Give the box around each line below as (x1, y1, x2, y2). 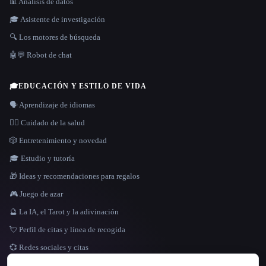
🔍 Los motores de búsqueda (9, 32, 100, 42)
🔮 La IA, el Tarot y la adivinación (9, 207, 119, 216)
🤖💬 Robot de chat (9, 50, 72, 59)
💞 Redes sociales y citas (9, 242, 88, 252)
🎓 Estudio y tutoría (9, 153, 75, 163)
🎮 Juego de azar (9, 189, 63, 198)
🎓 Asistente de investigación (9, 14, 105, 24)
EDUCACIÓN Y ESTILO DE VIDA (18, 81, 147, 90)
